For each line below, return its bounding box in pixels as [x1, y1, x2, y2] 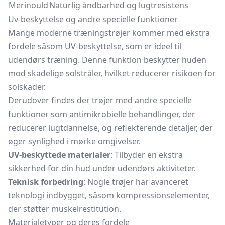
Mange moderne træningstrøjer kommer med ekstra [8, 27, 210, 38]
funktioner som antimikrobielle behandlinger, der [8, 108, 195, 120]
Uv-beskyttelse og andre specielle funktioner [8, 14, 178, 25]
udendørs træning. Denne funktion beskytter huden [8, 54, 206, 65]
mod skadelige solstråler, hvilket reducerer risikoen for [8, 68, 216, 79]
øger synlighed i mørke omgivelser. [8, 136, 141, 147]
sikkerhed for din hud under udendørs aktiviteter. [8, 163, 196, 174]
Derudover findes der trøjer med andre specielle [8, 95, 192, 106]
